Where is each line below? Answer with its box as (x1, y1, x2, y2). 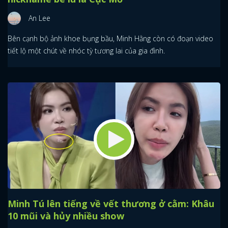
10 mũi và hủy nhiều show (8, 209, 124, 222)
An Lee (28, 13, 50, 23)
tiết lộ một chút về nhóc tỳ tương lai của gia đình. (8, 45, 165, 55)
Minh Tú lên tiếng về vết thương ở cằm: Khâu (8, 197, 214, 210)
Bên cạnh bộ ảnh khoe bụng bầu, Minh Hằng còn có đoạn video (8, 33, 213, 43)
